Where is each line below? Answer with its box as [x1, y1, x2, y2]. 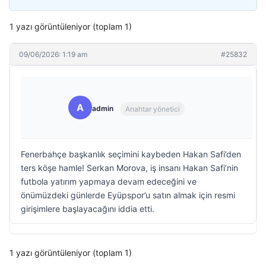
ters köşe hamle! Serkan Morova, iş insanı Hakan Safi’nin [21, 163, 238, 173]
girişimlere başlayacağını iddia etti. [21, 204, 154, 214]
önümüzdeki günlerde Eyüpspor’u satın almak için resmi [21, 190, 235, 200]
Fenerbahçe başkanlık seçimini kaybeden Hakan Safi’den [21, 149, 241, 159]
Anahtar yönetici [125, 104, 180, 113]
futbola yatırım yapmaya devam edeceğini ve [21, 176, 197, 186]
